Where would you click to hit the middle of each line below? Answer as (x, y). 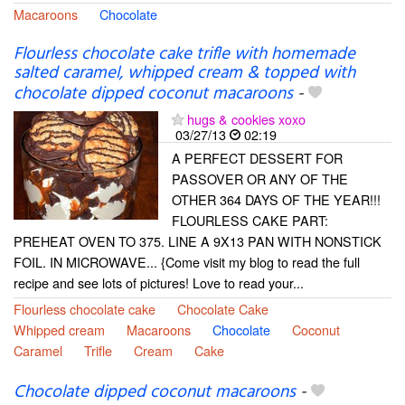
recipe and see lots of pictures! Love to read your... (159, 282)
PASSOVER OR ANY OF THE (260, 178)
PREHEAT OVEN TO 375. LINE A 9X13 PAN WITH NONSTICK (198, 240)
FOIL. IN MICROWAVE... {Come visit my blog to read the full (187, 261)
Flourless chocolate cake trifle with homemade (184, 54)
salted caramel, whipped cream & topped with (184, 73)
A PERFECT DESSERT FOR (257, 157)
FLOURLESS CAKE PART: (250, 220)
